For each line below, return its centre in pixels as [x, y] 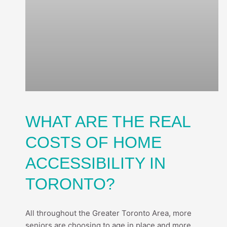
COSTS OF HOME [93, 143]
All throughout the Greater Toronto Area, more [108, 213]
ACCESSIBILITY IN [96, 163]
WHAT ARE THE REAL [108, 122]
